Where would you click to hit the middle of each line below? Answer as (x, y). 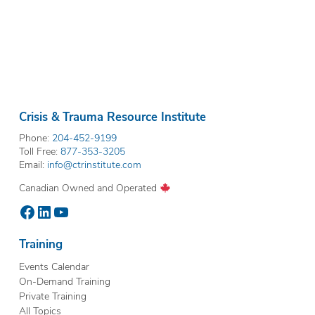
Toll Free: (39, 151)
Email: (33, 165)
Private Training (52, 296)
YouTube (83, 211)
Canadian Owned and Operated (89, 188)
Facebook (54, 211)
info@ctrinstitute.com (94, 165)
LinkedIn (66, 211)
